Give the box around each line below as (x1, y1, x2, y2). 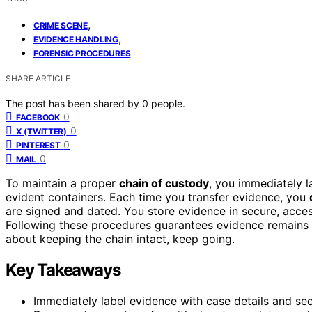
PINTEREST (16, 139, 61, 150)
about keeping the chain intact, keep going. (6, 231, 235, 246)
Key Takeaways (6, 259, 120, 280)
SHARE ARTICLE (6, 72, 70, 84)
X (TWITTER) (16, 125, 67, 136)
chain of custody (119, 175, 209, 190)
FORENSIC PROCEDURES (33, 47, 131, 58)
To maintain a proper (6, 175, 119, 190)
